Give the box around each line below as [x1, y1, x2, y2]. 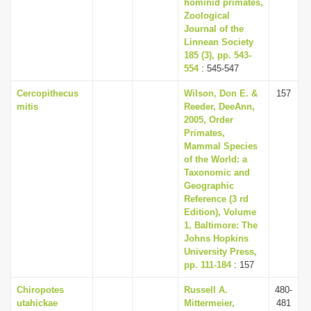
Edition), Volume [184, 207, 256, 217]
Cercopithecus [17, 88, 78, 99]
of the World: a [184, 154, 247, 165]
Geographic [184, 180, 234, 191]
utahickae [17, 298, 58, 308]
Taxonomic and [184, 167, 250, 178]
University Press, [184, 246, 257, 257]
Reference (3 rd [184, 194, 249, 204]
